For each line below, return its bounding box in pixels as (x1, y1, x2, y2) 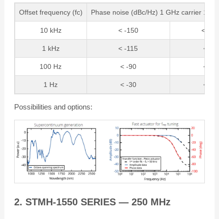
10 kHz (40, 26, 62, 35)
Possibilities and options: (14, 103, 92, 111)
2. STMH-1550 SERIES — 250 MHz (14, 196, 171, 207)
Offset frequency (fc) (19, 8, 83, 17)
